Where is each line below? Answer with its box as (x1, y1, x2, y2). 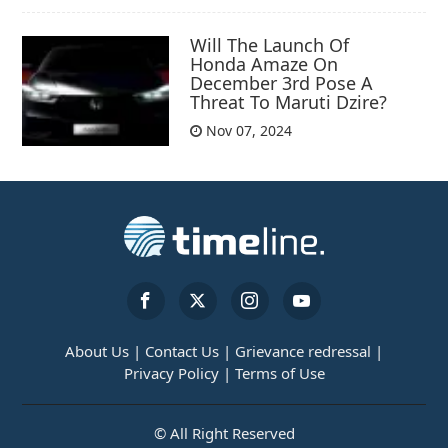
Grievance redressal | (235, 340, 383, 361)
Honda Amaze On (190, 51, 339, 76)
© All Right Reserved (153, 422, 295, 443)
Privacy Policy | (123, 362, 231, 383)
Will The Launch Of (190, 32, 350, 57)
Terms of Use (234, 362, 325, 383)
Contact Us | (145, 340, 231, 361)
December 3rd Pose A (190, 70, 374, 95)
